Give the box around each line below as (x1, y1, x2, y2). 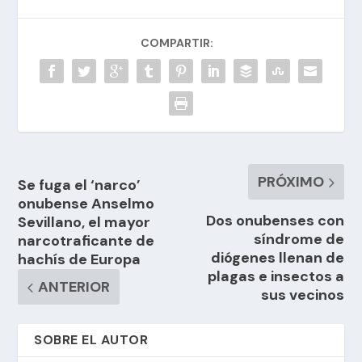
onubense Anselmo (18, 194, 155, 214)
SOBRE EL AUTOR (34, 331, 149, 349)
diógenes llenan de (210, 248, 344, 268)
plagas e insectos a (207, 267, 344, 287)
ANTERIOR (38, 277, 111, 297)
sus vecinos (260, 285, 344, 305)
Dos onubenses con (205, 211, 344, 231)
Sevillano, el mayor (18, 213, 151, 233)
